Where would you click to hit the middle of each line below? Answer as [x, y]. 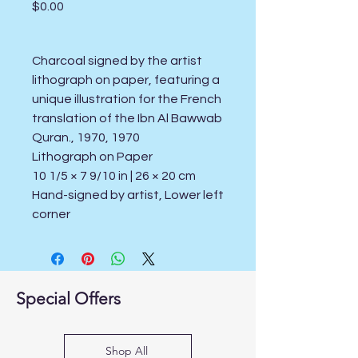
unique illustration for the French [127, 99]
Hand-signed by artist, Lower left [128, 195]
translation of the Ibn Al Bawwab [127, 119]
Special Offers [68, 299]
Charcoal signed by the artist [117, 61]
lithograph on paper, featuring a [126, 80]
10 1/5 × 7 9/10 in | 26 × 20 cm [114, 176]
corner [51, 215]
